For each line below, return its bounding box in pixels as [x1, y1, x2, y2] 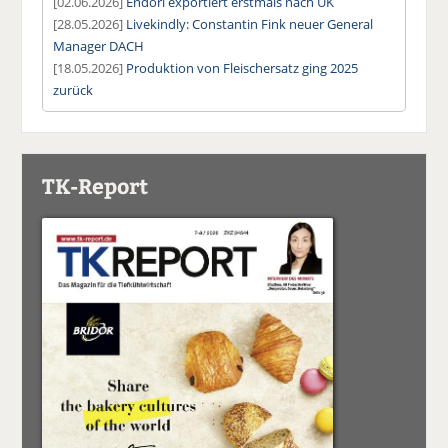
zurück [53, 80, 94, 99]
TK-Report [42, 170, 149, 200]
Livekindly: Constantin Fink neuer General [126, 14, 374, 33]
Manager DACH [53, 36, 145, 55]
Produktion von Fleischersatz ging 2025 [126, 58, 359, 77]
